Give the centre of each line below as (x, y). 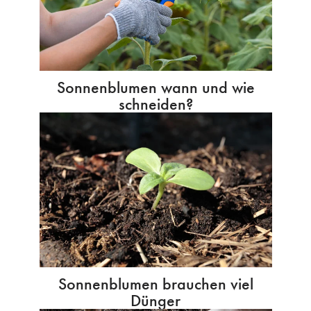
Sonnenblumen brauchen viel (155, 283)
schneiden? (155, 103)
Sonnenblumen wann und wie (155, 87)
